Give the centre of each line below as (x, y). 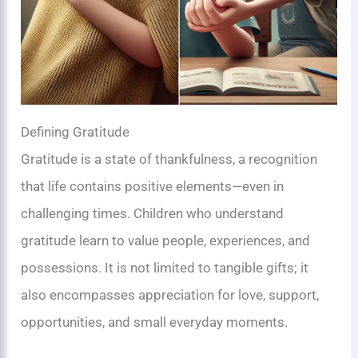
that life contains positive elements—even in (153, 187)
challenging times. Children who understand (153, 214)
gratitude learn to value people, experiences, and (166, 241)
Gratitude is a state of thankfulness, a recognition (169, 159)
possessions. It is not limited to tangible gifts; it (165, 268)
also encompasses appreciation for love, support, (170, 295)
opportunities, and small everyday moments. (155, 322)
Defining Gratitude (76, 132)
